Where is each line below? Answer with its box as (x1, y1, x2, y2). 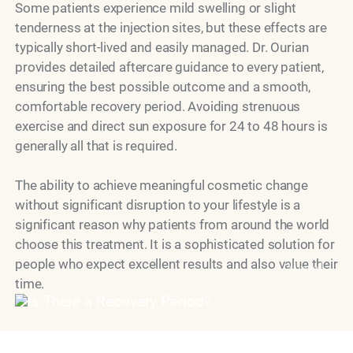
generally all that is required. (15, 137, 177, 154)
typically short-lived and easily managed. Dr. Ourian (15, 39, 309, 55)
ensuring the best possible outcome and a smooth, (15, 78, 311, 95)
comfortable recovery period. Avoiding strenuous (15, 98, 301, 114)
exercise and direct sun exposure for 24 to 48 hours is (15, 117, 329, 134)
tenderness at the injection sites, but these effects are (15, 19, 327, 35)
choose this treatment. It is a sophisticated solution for (15, 236, 335, 252)
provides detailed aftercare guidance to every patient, (15, 58, 325, 75)
